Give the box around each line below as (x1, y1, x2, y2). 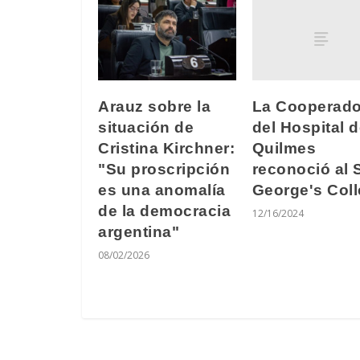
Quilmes (252, 139, 316, 157)
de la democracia (98, 202, 231, 219)
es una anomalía (98, 181, 226, 198)
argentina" (98, 223, 179, 240)
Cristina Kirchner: (98, 139, 235, 157)
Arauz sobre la (98, 97, 211, 115)
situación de (98, 118, 194, 136)
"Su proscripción (98, 160, 230, 178)
